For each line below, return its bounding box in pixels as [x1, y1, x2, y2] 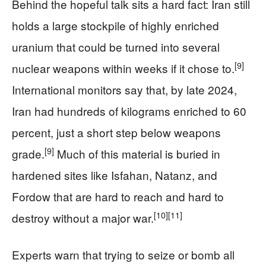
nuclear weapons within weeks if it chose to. [12, 60, 235, 76]
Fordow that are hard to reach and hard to [12, 188, 224, 204]
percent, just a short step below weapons [12, 124, 221, 140]
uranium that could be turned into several [12, 39, 220, 55]
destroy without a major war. [12, 210, 154, 226]
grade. [12, 145, 45, 161]
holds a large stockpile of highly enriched [12, 17, 219, 33]
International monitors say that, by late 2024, [12, 81, 237, 97]
